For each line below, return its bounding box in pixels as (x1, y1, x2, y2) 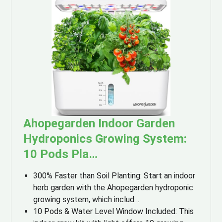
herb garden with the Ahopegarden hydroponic (33, 183, 194, 193)
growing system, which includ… (33, 195, 140, 205)
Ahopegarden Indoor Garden (23, 116, 175, 131)
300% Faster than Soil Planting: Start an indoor (33, 171, 196, 181)
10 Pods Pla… (23, 147, 98, 162)
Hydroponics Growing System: (23, 132, 187, 146)
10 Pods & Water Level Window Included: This (33, 207, 194, 217)
